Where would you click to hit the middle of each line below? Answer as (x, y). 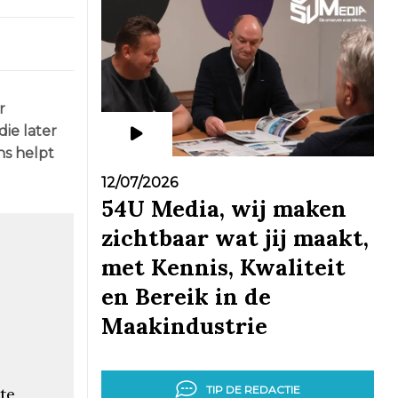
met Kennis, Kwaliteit (223, 267)
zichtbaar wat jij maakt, (235, 238)
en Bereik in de (186, 296)
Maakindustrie (184, 326)
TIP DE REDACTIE (253, 389)
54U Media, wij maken (223, 208)
